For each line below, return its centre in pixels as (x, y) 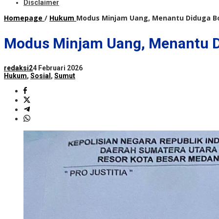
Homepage (23, 18)
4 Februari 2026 (58, 68)
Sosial (41, 76)
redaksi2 (18, 68)
